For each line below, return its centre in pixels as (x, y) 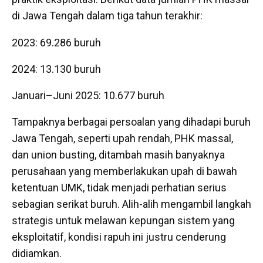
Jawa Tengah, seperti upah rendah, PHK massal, (122, 139)
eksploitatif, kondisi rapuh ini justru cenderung (119, 237)
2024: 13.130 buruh (56, 69)
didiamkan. (37, 254)
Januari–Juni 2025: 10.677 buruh (88, 96)
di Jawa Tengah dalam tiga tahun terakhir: (107, 16)
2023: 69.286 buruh (56, 43)
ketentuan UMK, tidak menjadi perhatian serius (119, 188)
